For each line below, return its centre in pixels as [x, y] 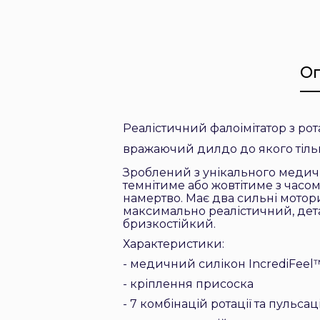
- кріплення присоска [188, 284]
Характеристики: [174, 244]
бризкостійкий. [169, 224]
